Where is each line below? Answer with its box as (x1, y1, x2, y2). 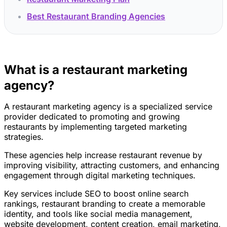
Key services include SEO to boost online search (4, 188, 188, 199)
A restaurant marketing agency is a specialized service (4, 101, 212, 111)
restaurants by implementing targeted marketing (4, 122, 187, 132)
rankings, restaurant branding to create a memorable (4, 199, 205, 209)
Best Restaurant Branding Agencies (27, 11, 165, 21)
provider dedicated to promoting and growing (4, 111, 180, 122)
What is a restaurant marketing (4, 62, 187, 77)
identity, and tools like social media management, (4, 209, 193, 219)
